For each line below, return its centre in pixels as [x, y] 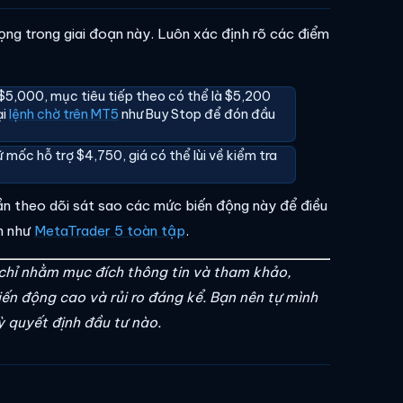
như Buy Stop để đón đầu [197, 115]
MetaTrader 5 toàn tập [109, 231]
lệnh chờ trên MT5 [64, 115]
